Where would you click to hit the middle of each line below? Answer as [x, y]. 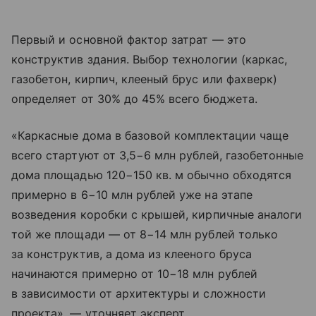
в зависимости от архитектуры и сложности [139, 294]
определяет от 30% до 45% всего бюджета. [134, 99]
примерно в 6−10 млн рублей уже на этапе [132, 195]
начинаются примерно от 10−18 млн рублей [134, 274]
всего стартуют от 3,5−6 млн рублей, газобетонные [158, 156]
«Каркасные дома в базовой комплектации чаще [150, 136]
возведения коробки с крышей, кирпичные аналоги [157, 215]
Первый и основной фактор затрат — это [129, 40]
